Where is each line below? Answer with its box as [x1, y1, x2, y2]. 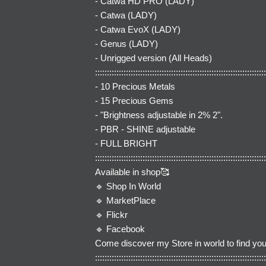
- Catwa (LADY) [95, 9, 157, 20]
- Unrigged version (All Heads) [95, 52, 212, 63]
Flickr [106, 209, 128, 220]
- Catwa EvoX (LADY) [95, 24, 180, 34]
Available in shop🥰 [95, 166, 169, 177]
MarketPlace [106, 195, 156, 205]
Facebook [106, 223, 145, 234]
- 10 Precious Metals [95, 81, 175, 91]
